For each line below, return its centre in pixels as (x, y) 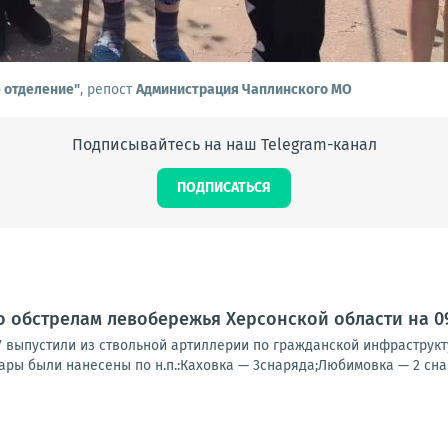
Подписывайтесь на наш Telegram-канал (224, 144)
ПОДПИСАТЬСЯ (224, 187)
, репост (108, 89)
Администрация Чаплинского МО (244, 89)
